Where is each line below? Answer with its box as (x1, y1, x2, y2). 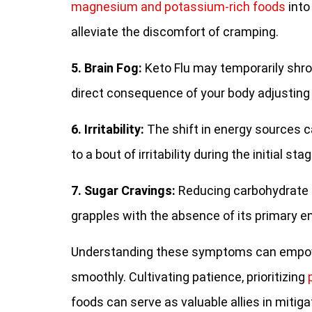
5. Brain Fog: (71, 61, 142, 75)
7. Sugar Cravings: (71, 183, 175, 198)
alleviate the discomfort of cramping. (71, 24, 279, 39)
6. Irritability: (71, 122, 144, 136)
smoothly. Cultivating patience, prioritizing (71, 270, 308, 284)
